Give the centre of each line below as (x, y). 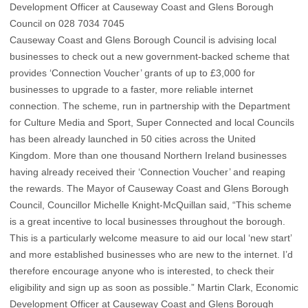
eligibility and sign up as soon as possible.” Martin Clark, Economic (154, 288)
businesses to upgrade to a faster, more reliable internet (131, 90)
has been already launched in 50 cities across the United (133, 139)
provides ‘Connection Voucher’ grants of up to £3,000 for (132, 73)
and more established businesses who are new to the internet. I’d (151, 255)
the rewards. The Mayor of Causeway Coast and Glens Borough (149, 189)
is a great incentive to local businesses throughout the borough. (147, 222)
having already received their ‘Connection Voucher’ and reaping (147, 172)
